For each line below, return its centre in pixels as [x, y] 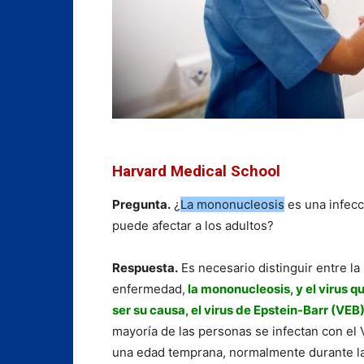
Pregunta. [141, 204]
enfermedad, [149, 288]
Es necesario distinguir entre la [269, 267]
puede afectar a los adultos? [193, 225]
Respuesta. [145, 267]
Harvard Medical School [196, 171]
